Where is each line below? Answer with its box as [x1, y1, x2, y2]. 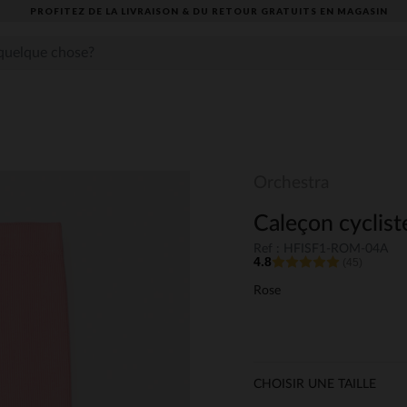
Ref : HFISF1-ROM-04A [253, 243, 388, 256]
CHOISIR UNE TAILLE [253, 378, 376, 392]
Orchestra [253, 174, 329, 192]
